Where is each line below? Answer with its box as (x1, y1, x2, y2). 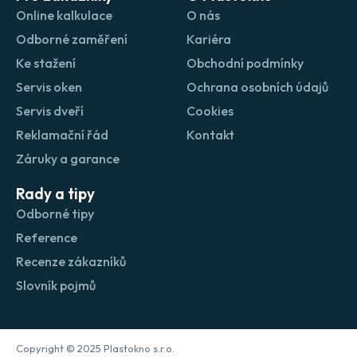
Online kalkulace (16, 7, 112, 24)
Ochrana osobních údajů (186, 79, 328, 96)
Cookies (186, 103, 233, 120)
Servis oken (16, 79, 82, 96)
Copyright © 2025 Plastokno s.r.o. (16, 342, 175, 355)
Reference (16, 229, 77, 246)
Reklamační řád (16, 127, 108, 143)
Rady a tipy (16, 184, 95, 204)
